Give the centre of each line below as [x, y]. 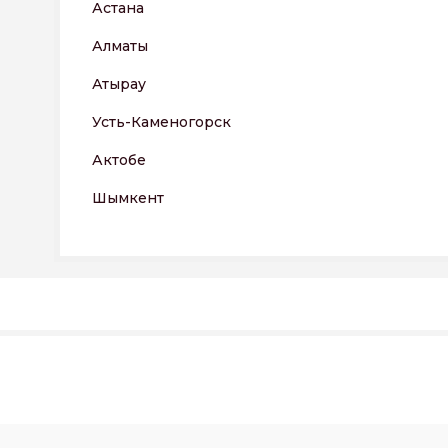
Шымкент [128, 198]
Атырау [119, 84]
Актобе [119, 160]
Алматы [120, 46]
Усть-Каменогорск [161, 122]
